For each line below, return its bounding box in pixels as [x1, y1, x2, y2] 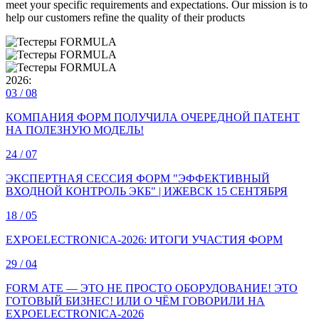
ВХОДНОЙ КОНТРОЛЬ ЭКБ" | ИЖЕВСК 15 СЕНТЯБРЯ [6, 184, 288, 197]
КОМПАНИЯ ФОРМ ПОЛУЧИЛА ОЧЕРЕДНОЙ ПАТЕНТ [6, 110, 300, 123]
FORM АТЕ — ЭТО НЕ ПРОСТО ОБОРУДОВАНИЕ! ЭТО [6, 281, 298, 294]
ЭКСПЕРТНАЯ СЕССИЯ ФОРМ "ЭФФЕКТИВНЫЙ [6, 172, 270, 184]
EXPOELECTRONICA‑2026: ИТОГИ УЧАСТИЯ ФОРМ [6, 233, 283, 246]
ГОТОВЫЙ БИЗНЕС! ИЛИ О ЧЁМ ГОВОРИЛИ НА [6, 294, 265, 307]
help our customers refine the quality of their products [6, 11, 245, 23]
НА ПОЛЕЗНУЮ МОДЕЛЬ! [6, 123, 144, 136]
